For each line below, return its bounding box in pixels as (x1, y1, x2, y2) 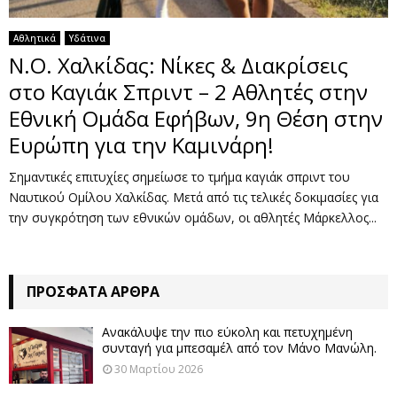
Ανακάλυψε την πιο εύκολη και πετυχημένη (102, 323, 353, 341)
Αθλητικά (13, 32, 56, 45)
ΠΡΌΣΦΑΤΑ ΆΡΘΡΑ (27, 282, 160, 302)
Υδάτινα (69, 32, 105, 45)
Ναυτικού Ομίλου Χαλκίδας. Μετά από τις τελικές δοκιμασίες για (9, 189, 378, 206)
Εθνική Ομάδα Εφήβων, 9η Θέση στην (9, 104, 383, 134)
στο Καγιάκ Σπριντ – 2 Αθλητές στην (9, 77, 368, 107)
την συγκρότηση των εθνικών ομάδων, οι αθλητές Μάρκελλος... (9, 209, 377, 227)
